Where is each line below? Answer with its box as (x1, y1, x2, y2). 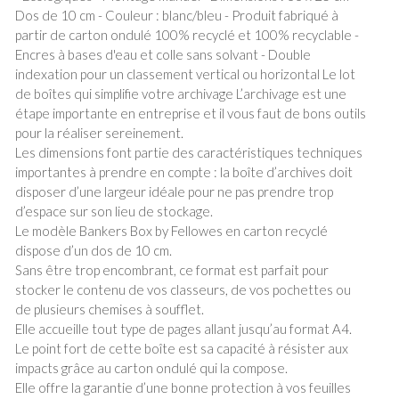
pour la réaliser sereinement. (15, 125, 184, 142)
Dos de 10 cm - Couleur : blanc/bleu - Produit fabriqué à (15, 7, 339, 24)
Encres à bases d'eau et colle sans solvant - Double (15, 46, 312, 63)
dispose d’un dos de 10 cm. (15, 242, 173, 259)
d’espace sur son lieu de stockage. (15, 203, 214, 220)
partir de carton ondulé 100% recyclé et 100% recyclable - (15, 27, 360, 44)
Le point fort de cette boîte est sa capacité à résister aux (15, 340, 349, 357)
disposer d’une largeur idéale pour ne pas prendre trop (15, 183, 334, 200)
